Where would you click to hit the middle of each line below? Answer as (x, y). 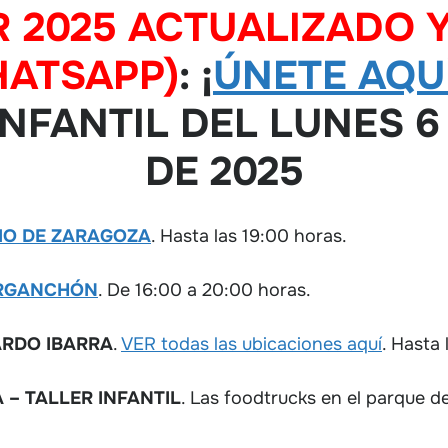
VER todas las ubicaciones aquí (251, 343)
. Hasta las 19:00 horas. (249, 235)
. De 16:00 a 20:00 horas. (204, 289)
